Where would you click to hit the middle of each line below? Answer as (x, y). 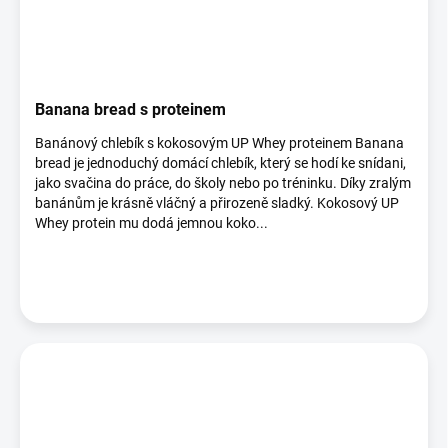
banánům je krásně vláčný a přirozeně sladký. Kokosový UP (217, 203)
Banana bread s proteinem (130, 109)
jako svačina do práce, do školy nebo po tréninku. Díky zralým (223, 183)
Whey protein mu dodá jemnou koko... (151, 223)
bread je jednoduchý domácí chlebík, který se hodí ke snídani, (220, 163)
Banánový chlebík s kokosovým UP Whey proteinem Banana (219, 143)
